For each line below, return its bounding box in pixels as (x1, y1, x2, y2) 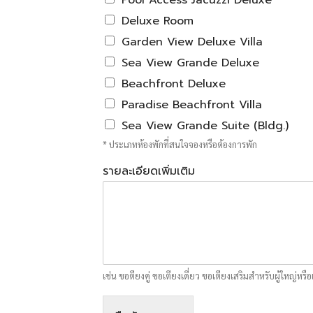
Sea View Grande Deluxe (122, 54, 259, 71)
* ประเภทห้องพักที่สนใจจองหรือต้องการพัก (103, 138, 257, 150)
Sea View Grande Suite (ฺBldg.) (122, 117, 289, 134)
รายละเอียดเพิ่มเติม (103, 163, 195, 180)
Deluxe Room (122, 13, 194, 29)
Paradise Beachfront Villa (122, 96, 262, 113)
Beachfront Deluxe (122, 75, 226, 92)
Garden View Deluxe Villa (122, 34, 263, 50)
